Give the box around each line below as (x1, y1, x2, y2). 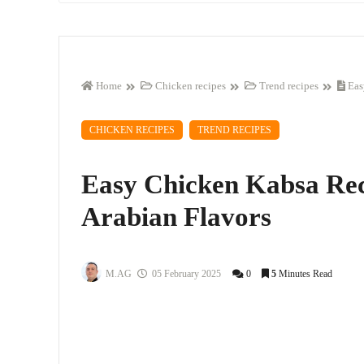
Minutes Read (279, 267, 332, 279)
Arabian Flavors (81, 201, 271, 232)
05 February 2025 (149, 267, 221, 279)
